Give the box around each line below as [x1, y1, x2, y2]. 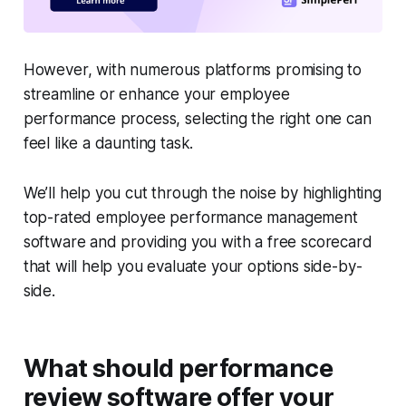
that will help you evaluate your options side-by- [23, 257, 362, 276]
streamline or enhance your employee [23, 85, 290, 104]
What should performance [23, 353, 333, 384]
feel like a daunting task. [23, 134, 198, 153]
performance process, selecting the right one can [23, 110, 372, 129]
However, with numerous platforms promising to [23, 61, 362, 80]
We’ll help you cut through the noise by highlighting [23, 184, 382, 203]
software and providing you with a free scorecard [23, 233, 372, 252]
